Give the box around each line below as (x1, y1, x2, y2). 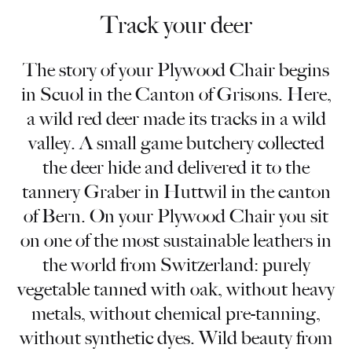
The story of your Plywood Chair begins (23, 59, 329, 81)
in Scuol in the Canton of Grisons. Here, (20, 83, 332, 105)
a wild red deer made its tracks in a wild (26, 108, 326, 130)
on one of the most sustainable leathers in (20, 229, 332, 251)
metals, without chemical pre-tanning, (31, 302, 321, 324)
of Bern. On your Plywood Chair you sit (24, 205, 328, 227)
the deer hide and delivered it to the (42, 156, 310, 178)
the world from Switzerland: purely (42, 254, 310, 276)
